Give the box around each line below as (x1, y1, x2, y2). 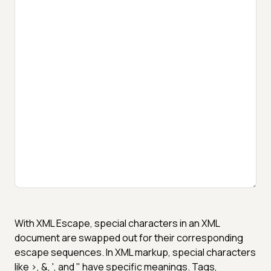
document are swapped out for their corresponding (15, 230, 243, 244)
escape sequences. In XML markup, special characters (15, 245, 256, 259)
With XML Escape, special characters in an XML (15, 216, 220, 230)
